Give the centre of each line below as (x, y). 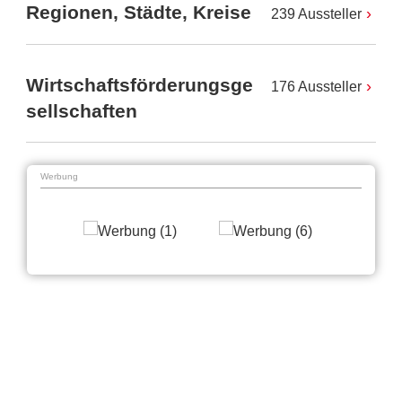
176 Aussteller (316, 87)
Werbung (59, 176)
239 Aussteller (316, 14)
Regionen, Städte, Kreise (139, 13)
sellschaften (82, 111)
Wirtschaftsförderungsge (140, 85)
